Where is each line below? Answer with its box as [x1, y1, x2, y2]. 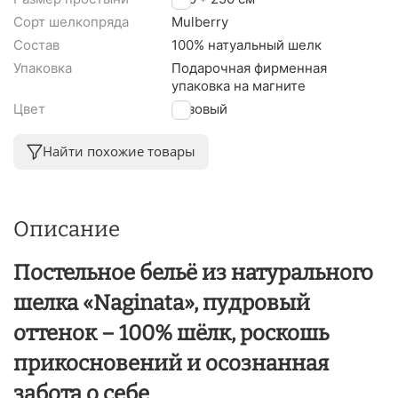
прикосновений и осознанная [13, 350, 329, 376]
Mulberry [171, 12, 228, 30]
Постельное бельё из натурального [13, 259, 373, 285]
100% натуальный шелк [171, 36, 322, 53]
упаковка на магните [171, 76, 306, 94]
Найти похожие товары [43, 142, 195, 161]
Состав [13, 36, 60, 53]
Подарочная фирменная [171, 59, 327, 76]
